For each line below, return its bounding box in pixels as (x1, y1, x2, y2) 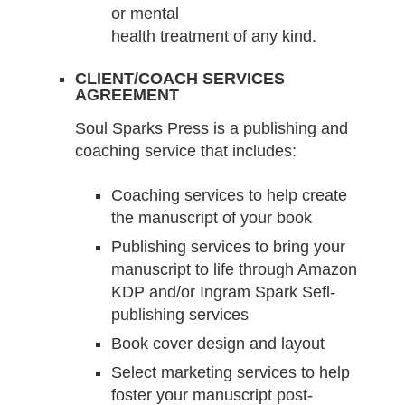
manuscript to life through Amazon (110, 259, 357, 278)
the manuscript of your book (110, 208, 312, 227)
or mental (110, 5, 179, 24)
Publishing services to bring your (110, 237, 345, 256)
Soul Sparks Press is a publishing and (74, 119, 348, 138)
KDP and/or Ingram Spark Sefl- (110, 282, 335, 301)
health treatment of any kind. (110, 27, 316, 46)
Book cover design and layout (110, 334, 325, 353)
